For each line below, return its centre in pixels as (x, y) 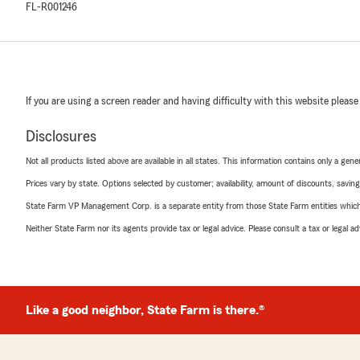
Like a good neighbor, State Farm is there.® (145, 310)
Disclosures (61, 137)
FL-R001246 (51, 7)
